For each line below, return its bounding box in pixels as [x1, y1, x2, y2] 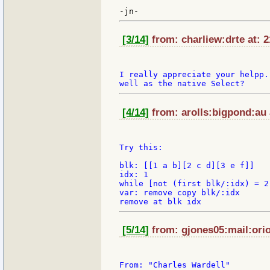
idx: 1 [119, 169, 148, 179]
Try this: [119, 142, 163, 152]
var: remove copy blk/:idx [119, 187, 240, 197]
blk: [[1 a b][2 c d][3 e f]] [119, 160, 254, 170]
